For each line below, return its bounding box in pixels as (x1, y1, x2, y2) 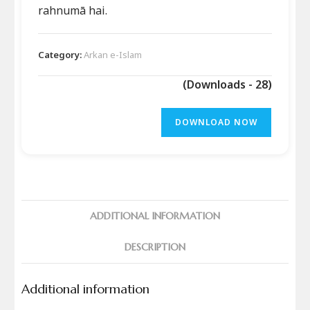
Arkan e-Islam (84, 48, 143, 61)
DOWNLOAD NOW (174, 116, 257, 128)
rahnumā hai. (38, 2, 108, 18)
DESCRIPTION (125, 240, 185, 253)
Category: (38, 48, 84, 61)
